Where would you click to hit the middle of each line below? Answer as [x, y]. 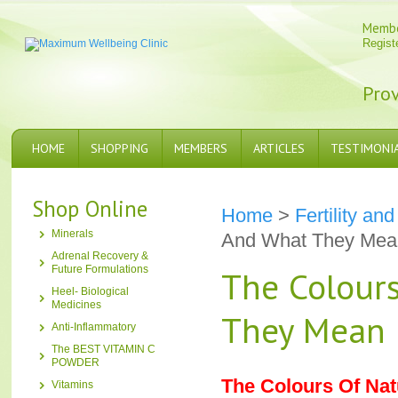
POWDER [76, 362]
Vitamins [72, 385]
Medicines [76, 305]
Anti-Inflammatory [94, 327]
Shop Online [90, 209]
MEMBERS [201, 148]
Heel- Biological [90, 291]
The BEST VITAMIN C [103, 349]
